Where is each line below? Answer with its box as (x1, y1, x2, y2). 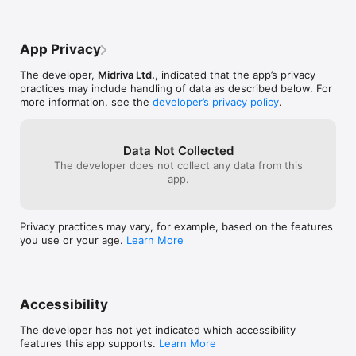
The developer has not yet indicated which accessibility (20, 323, 296, 336)
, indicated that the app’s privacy (155, 68, 315, 81)
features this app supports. (20, 336, 159, 350)
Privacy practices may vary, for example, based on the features (20, 219, 333, 233)
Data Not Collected (122, 142, 234, 158)
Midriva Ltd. (98, 68, 155, 81)
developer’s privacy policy (153, 95, 279, 108)
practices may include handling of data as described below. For (20, 81, 332, 95)
